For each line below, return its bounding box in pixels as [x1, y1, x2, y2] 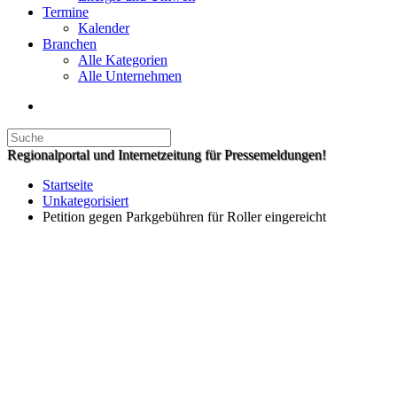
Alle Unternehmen [78, 68, 182, 83]
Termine [43, 4, 89, 19]
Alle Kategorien [78, 52, 167, 67]
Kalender [78, 20, 129, 35]
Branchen [43, 36, 97, 51]
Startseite [43, 177, 93, 192]
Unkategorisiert [43, 193, 128, 208]
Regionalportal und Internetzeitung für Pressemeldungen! [7, 147, 326, 162]
